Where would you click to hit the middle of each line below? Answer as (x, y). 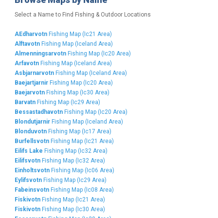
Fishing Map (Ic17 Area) (79, 131)
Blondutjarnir (32, 122)
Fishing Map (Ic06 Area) (82, 170)
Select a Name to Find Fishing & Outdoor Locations (83, 15)
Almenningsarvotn (40, 54)
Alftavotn (27, 44)
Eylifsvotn (28, 180)
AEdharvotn (31, 34)
